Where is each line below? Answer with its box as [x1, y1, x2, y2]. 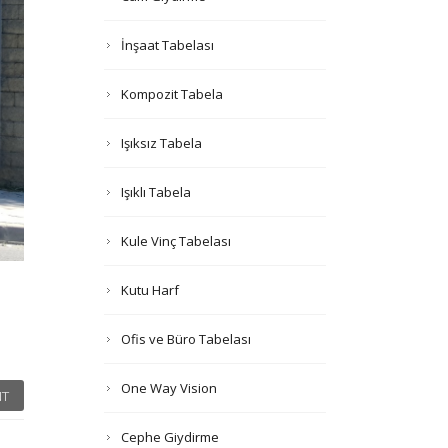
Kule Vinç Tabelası [120, 232, 231, 250]
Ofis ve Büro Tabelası [120, 330, 251, 348]
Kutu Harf [120, 281, 179, 299]
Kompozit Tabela [120, 85, 223, 103]
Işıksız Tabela [120, 134, 202, 152]
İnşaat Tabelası [120, 36, 214, 54]
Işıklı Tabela [120, 183, 191, 201]
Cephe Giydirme [120, 428, 219, 446]
